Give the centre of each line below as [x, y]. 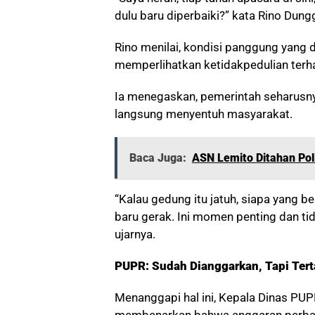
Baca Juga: [158, 157]
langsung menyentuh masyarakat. [204, 114]
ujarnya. [135, 234]
